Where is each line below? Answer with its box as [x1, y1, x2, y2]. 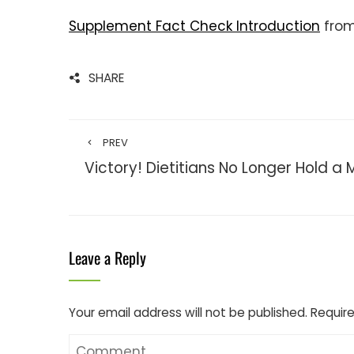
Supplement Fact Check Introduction [69, 16, 320, 36]
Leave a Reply [69, 245, 146, 269]
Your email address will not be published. [69, 303, 307, 321]
